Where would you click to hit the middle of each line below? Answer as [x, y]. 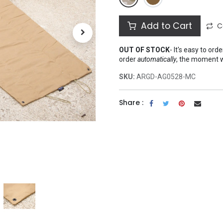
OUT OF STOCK [144, 50]
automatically [157, 59]
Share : [131, 103]
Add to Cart [165, 26]
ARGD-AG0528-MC [166, 77]
